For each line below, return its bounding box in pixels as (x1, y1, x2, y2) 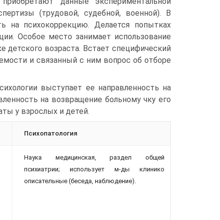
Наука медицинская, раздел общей (24, 154, 165, 161)
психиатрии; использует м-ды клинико (24, 165, 165, 173)
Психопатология (24, 130, 77, 137)
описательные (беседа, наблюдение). (24, 177, 136, 185)
